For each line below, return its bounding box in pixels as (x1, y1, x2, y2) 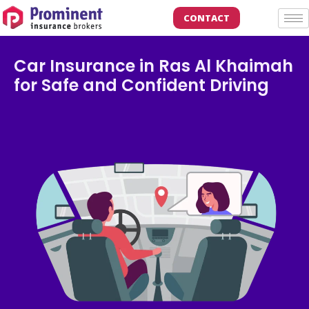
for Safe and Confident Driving (14, 74, 269, 97)
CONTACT (183, 12, 230, 24)
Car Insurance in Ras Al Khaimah (14, 54, 293, 77)
